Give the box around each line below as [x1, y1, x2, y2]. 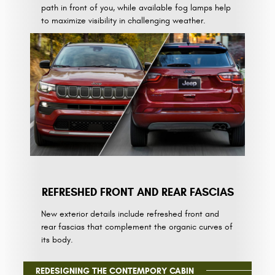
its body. [41, 234, 76, 246]
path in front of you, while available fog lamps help [41, 2, 231, 13]
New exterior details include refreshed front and [41, 209, 219, 220]
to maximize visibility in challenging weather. [41, 15, 206, 26]
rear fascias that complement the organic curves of [41, 222, 233, 233]
